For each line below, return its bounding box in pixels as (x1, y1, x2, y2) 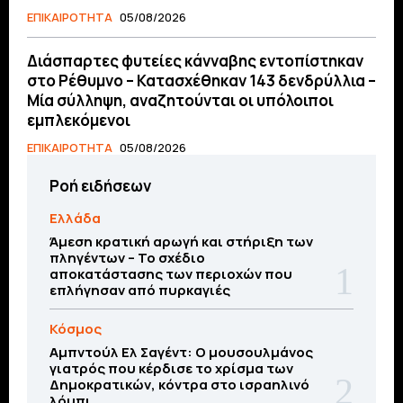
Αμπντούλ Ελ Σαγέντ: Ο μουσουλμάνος (49, 342, 313, 362)
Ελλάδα (49, 208, 101, 228)
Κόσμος (49, 318, 102, 338)
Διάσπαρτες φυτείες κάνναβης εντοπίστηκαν (27, 49, 363, 71)
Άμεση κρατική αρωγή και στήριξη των (49, 231, 313, 251)
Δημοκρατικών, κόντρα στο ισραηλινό (49, 374, 309, 394)
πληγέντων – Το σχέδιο (49, 247, 205, 267)
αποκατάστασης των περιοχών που (49, 264, 292, 283)
